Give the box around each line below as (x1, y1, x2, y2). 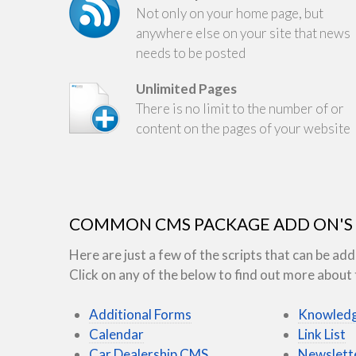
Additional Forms (89, 305, 192, 323)
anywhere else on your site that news (136, 25, 350, 41)
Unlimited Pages (136, 80, 237, 97)
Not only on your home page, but (136, 5, 323, 21)
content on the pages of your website (136, 120, 350, 137)
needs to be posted (136, 44, 246, 61)
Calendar (89, 325, 144, 342)
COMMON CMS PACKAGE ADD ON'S (69, 214, 353, 234)
